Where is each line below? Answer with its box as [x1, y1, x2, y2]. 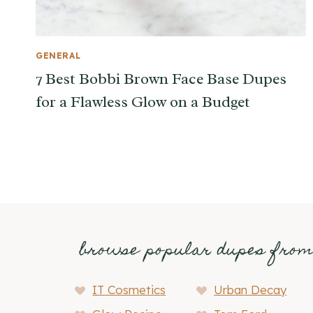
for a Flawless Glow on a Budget [36, 92, 250, 112]
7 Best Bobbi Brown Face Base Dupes [36, 69, 286, 89]
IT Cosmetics [92, 282, 166, 297]
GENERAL [36, 50, 81, 61]
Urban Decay [214, 282, 287, 297]
